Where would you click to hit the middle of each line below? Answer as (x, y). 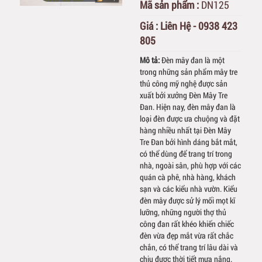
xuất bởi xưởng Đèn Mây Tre (184, 95)
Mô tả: (151, 60)
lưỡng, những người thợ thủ (183, 212)
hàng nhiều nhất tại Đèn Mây (185, 130)
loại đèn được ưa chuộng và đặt (190, 119)
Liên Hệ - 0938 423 (199, 26)
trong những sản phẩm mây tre (189, 72)
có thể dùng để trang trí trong (186, 154)
